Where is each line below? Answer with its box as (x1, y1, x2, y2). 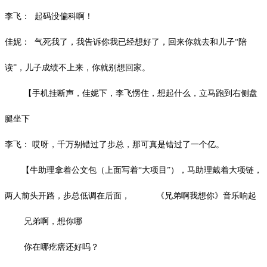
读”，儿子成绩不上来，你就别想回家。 (5, 63, 150, 72)
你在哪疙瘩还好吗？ (24, 242, 99, 252)
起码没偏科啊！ (35, 11, 93, 21)
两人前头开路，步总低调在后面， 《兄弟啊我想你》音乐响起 (5, 191, 256, 200)
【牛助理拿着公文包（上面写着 (21, 165, 138, 175)
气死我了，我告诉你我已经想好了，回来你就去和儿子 (35, 37, 235, 46)
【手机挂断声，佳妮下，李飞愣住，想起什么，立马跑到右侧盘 (24, 88, 257, 98)
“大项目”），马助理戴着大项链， (138, 165, 262, 175)
